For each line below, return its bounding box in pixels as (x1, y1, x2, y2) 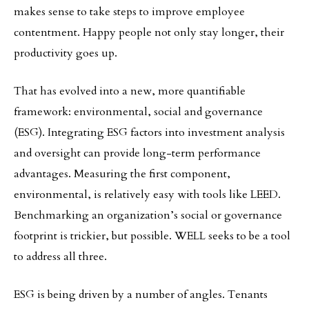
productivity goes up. (14, 46, 117, 61)
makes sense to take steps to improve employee (14, 4, 245, 19)
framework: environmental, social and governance (14, 104, 263, 119)
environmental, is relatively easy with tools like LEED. (14, 187, 281, 202)
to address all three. (14, 249, 107, 264)
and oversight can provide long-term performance (14, 146, 261, 161)
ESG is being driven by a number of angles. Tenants (14, 287, 268, 302)
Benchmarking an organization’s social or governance (14, 208, 282, 223)
